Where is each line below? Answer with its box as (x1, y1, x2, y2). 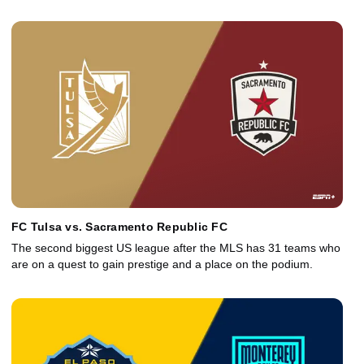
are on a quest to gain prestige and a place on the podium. (11, 258, 313, 271)
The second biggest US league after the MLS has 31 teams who (11, 241, 340, 255)
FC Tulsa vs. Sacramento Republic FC (11, 220, 227, 234)
